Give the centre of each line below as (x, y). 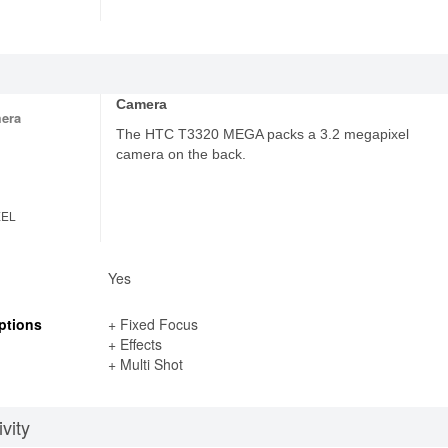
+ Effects (134, 344)
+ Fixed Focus (152, 324)
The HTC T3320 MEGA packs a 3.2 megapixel (263, 134)
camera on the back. (181, 154)
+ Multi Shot (145, 364)
